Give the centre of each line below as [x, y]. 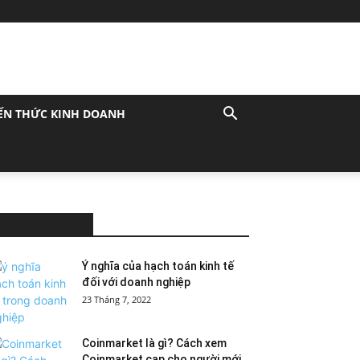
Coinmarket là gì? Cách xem [154, 343]
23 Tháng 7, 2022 [117, 299]
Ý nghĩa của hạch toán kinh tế [158, 266]
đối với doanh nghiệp [136, 282]
